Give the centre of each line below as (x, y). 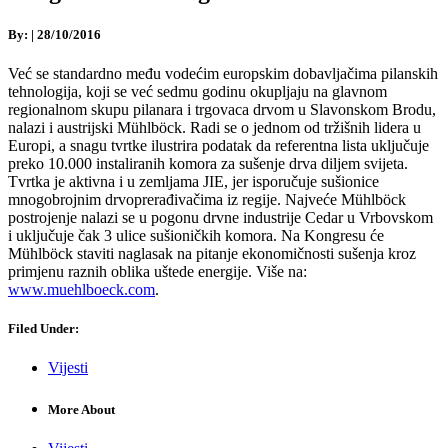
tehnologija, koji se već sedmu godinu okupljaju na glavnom (197, 92)
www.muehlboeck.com (81, 290)
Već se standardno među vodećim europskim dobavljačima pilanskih (223, 74)
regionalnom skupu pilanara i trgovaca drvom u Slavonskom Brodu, (222, 110)
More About (81, 409)
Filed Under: (43, 329)
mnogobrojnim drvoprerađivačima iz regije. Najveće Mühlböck (207, 200)
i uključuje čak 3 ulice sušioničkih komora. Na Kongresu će (196, 236)
